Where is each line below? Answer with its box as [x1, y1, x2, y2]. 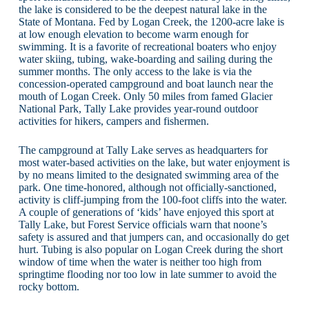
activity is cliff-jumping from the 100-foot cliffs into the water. [18, 193, 287, 206]
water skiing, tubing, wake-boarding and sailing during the [18, 52, 272, 65]
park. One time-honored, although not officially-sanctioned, [18, 181, 277, 193]
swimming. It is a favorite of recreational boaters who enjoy [18, 40, 277, 52]
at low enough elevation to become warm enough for [18, 28, 248, 40]
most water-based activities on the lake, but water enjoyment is [18, 156, 290, 168]
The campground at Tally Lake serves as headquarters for [18, 143, 268, 156]
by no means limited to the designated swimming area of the [18, 168, 279, 181]
